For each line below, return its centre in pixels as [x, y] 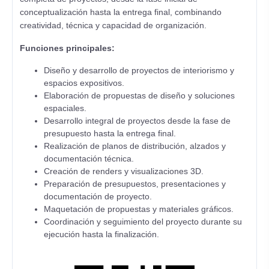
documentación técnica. [89, 159]
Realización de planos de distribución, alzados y [135, 146]
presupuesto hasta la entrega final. [110, 133]
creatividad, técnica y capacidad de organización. [113, 25]
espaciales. [65, 108]
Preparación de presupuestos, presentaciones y [135, 184]
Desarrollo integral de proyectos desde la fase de [137, 121]
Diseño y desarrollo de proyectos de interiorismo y [139, 70]
